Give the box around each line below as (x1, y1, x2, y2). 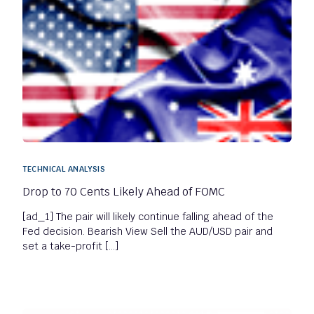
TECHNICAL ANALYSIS (22, 164, 106, 175)
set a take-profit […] (22, 240, 119, 253)
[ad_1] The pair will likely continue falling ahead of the (22, 210, 274, 224)
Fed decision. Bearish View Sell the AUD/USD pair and (22, 225, 273, 238)
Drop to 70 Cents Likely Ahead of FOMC (22, 184, 226, 200)
